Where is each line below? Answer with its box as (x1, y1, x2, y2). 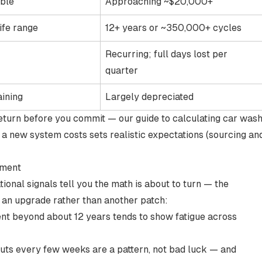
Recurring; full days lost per (105, 49, 227, 60)
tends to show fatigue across (111, 211, 237, 222)
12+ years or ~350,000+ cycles (105, 22, 242, 33)
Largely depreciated (105, 91, 194, 102)
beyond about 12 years (12, 211, 111, 222)
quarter (105, 65, 138, 76)
